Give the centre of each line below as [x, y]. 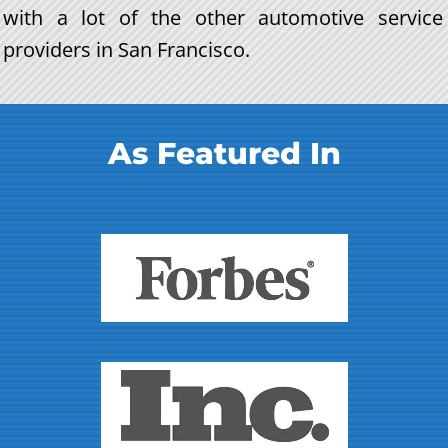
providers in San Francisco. [126, 49]
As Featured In [224, 153]
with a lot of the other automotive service [223, 17]
